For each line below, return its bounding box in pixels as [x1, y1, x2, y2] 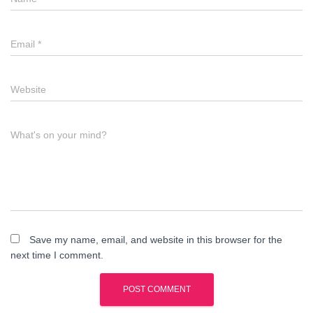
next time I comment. [10, 249, 103, 261]
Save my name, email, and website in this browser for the [29, 234, 282, 245]
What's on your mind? [10, 129, 107, 140]
